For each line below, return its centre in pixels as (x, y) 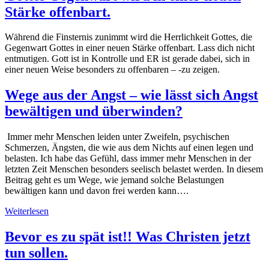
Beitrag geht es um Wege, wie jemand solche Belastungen (114, 180)
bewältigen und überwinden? (94, 111)
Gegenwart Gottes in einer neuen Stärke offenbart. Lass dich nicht (130, 48)
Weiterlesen (27, 211)
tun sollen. (36, 253)
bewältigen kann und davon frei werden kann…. (97, 191)
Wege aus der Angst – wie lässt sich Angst (131, 95)
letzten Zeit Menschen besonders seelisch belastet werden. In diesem (134, 169)
